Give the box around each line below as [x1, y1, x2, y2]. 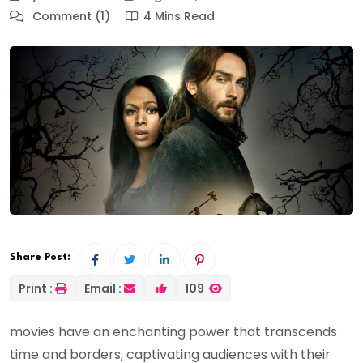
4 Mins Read [143, 8, 215, 25]
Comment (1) [29, 8, 110, 25]
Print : [19, 280, 53, 297]
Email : [84, 280, 122, 297]
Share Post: [10, 251, 70, 263]
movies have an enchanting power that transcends [10, 322, 337, 341]
